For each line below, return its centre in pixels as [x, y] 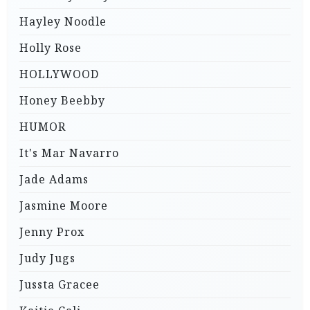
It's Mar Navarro [69, 153]
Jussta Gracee [60, 285]
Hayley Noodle [63, 22]
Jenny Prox [52, 232]
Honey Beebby [62, 101]
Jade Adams [54, 180]
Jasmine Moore [64, 206]
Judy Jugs [47, 258]
